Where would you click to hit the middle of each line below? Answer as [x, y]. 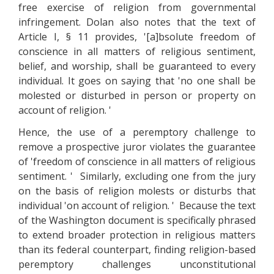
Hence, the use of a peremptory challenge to [137, 132]
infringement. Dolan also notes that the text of [137, 22]
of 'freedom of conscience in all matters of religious [137, 161]
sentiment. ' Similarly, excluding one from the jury [137, 176]
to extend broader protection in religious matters [137, 235]
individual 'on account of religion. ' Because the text [137, 206]
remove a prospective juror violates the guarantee [137, 147]
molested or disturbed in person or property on [137, 95]
